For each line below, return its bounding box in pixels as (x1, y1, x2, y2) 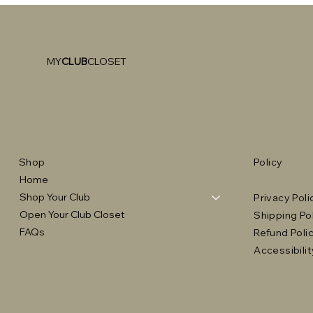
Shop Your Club (19, 191, 90, 204)
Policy (254, 156, 283, 169)
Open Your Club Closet (19, 208, 125, 221)
